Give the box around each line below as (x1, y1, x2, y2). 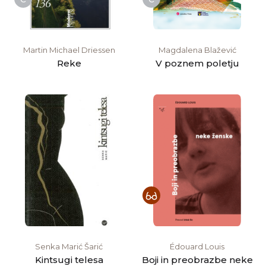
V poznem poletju (155, 57, 239, 69)
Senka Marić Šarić (35, 241, 103, 251)
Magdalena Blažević (158, 45, 236, 55)
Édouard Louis (170, 241, 224, 251)
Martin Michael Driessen (23, 45, 115, 55)
